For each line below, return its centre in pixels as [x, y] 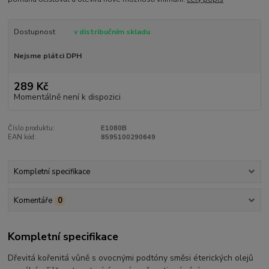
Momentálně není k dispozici [67, 97]
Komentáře [33, 200]
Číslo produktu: [32, 128]
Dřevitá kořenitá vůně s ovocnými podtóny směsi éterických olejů [131, 258]
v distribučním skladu [112, 32]
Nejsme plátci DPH [47, 56]
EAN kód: [22, 137]
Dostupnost [34, 32]
